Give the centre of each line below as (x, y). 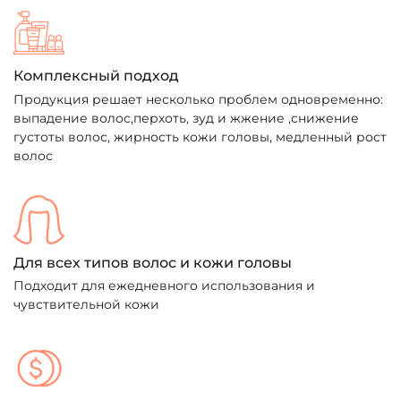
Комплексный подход (96, 76)
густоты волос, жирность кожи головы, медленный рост (200, 137)
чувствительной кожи (86, 304)
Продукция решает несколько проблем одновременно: (198, 99)
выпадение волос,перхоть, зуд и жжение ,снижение (186, 118)
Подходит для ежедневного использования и (164, 285)
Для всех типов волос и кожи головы (153, 262)
